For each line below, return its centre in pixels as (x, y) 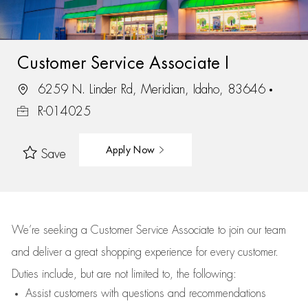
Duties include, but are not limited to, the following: (124, 274)
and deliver (38, 252)
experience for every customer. (211, 252)
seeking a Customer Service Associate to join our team (163, 230)
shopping (123, 252)
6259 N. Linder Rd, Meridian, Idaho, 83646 (151, 89)
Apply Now (132, 150)
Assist (38, 294)
